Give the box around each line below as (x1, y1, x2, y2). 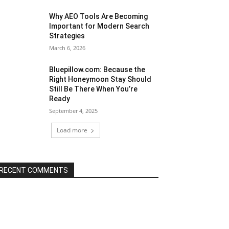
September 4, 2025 (49, 107, 98, 115)
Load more (57, 126, 87, 135)
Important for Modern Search (49, 22, 150, 31)
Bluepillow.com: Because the (49, 65, 146, 74)
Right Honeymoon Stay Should (49, 75, 152, 84)
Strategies (49, 32, 85, 40)
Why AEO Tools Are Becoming (49, 12, 148, 21)
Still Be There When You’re (49, 85, 138, 94)
